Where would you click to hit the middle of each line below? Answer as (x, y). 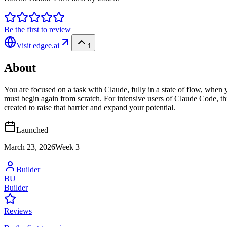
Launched (32, 130)
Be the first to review (37, 29)
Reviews (18, 211)
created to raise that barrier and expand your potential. (90, 107)
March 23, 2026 (30, 147)
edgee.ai (46, 45)
